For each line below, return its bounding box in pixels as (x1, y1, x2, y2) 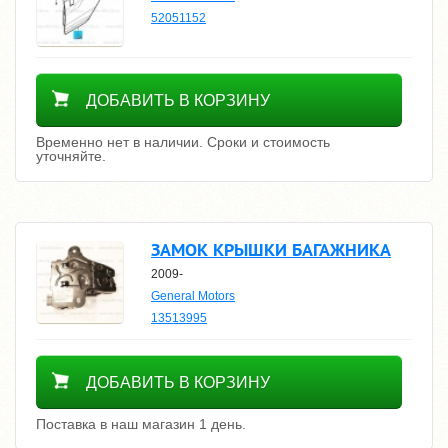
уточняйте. (36, 147, 106, 164)
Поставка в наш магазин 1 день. (36, 415, 246, 432)
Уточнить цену (36, 69, 182, 95)
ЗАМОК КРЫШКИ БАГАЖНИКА (151, 237, 391, 261)
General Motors (151, 288, 235, 303)
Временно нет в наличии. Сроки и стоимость (36, 133, 330, 150)
